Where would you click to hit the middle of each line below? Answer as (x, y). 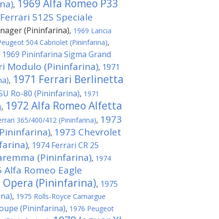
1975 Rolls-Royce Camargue (61, 196)
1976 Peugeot (92, 208)
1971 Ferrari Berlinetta (68, 79)
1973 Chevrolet (88, 132)
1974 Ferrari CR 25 (65, 145)
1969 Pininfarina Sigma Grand (56, 54)
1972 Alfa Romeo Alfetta (64, 106)
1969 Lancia (92, 31)
